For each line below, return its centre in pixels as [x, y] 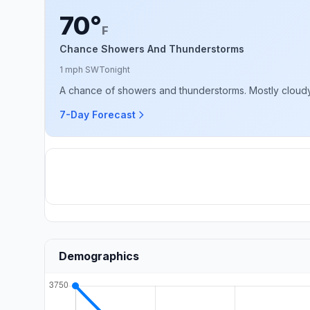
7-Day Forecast [98, 115]
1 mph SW [79, 70]
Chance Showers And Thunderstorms [152, 49]
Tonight [115, 70]
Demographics [99, 256]
